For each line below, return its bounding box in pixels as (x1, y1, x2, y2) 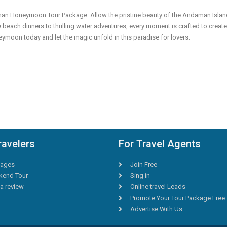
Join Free (130, 160, 157, 168)
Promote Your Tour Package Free (130, 194, 225, 202)
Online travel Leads (130, 182, 185, 191)
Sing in (130, 171, 150, 179)
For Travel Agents (119, 137, 201, 150)
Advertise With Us (130, 205, 182, 213)
